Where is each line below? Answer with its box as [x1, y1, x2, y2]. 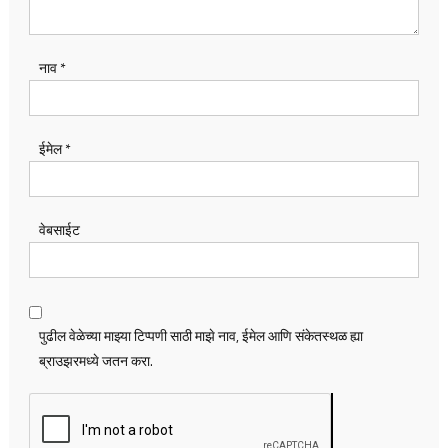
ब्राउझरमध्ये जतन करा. [38, 350, 153, 371]
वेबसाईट [38, 219, 80, 240]
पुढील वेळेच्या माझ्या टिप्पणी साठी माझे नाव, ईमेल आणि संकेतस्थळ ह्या [38, 325, 363, 346]
